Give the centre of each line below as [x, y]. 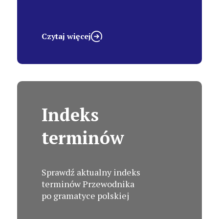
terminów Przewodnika [88, 184]
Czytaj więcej [66, 36]
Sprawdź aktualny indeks [91, 172]
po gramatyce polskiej [85, 195]
